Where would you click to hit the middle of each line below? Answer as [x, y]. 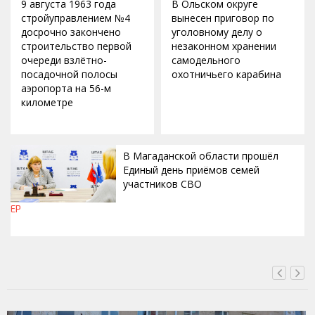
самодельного [206, 60]
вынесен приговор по [223, 18]
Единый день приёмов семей [191, 170]
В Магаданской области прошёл [201, 156]
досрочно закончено [71, 32]
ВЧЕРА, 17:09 [44, 224]
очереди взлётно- [64, 60]
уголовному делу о [217, 32]
